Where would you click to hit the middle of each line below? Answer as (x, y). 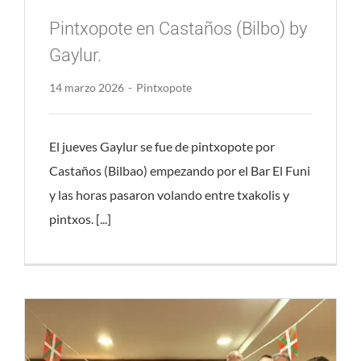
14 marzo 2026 (86, 87)
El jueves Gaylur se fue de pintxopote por (162, 147)
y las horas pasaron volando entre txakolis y (169, 195)
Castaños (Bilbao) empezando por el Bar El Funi (179, 171)
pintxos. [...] (80, 219)
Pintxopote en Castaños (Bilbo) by (178, 29)
